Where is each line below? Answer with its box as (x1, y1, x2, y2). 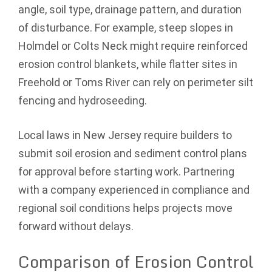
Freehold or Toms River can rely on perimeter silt (18, 75, 253, 89)
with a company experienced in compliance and (18, 183, 250, 196)
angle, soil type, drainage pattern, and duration (18, 2, 242, 16)
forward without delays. (18, 219, 134, 233)
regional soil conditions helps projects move (18, 201, 233, 214)
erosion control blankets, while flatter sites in (18, 57, 237, 70)
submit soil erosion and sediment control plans (18, 146, 247, 160)
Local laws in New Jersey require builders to (18, 128, 232, 141)
